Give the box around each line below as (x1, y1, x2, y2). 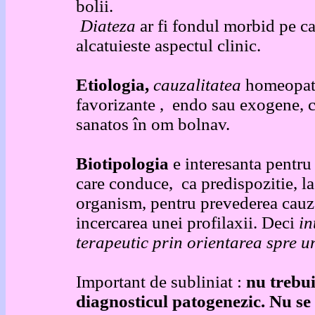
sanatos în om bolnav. (76, 115, 230, 134)
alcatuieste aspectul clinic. (76, 36, 261, 55)
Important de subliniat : (76, 272, 246, 291)
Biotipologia (76, 154, 169, 173)
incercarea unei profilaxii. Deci (76, 213, 299, 232)
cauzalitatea (153, 75, 245, 94)
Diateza (80, 16, 140, 35)
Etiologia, (76, 75, 153, 94)
